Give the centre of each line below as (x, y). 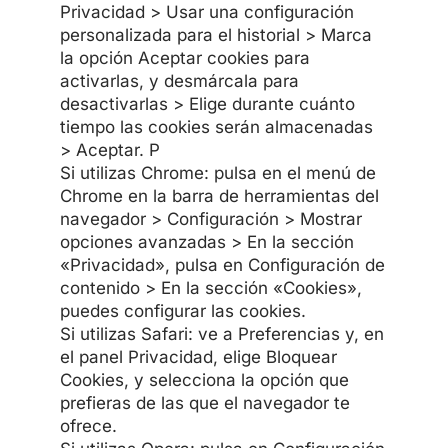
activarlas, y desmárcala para (179, 80)
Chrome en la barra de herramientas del (219, 195)
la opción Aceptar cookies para (184, 57)
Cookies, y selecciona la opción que (204, 379)
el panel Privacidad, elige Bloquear (198, 356)
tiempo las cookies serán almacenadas (216, 126)
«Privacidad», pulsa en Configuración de (222, 264)
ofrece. (88, 425)
